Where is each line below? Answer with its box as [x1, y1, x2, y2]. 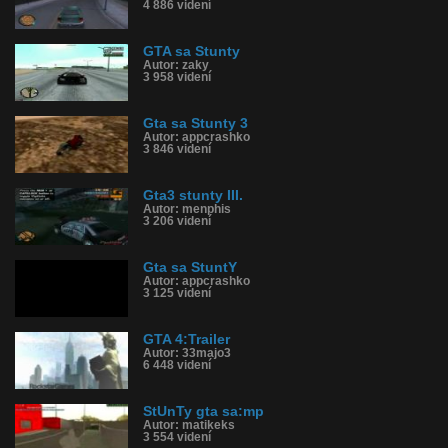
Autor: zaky [143, 59, 209, 71]
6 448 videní [143, 359, 211, 371]
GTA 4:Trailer [143, 332, 230, 347]
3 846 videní [143, 143, 211, 155]
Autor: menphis [143, 203, 231, 215]
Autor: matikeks [143, 419, 235, 431]
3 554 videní [143, 431, 211, 443]
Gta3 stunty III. [143, 188, 243, 203]
